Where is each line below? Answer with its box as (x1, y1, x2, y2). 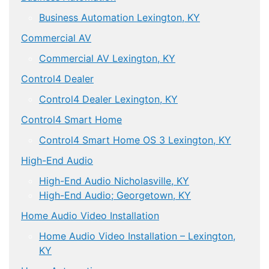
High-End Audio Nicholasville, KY (39, 174, 189, 187)
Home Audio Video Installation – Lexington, (39, 229, 235, 242)
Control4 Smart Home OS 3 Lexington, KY (39, 133, 231, 146)
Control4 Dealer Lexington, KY (39, 92, 178, 105)
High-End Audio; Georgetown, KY (39, 189, 191, 201)
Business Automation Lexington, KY (39, 11, 200, 23)
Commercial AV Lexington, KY (39, 52, 175, 64)
